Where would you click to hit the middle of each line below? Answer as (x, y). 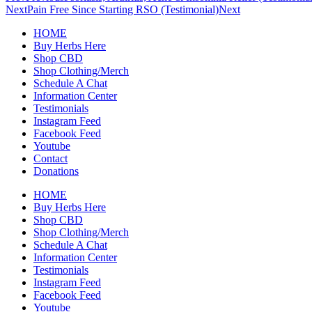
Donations (56, 171)
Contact (50, 158)
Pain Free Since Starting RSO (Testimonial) (123, 9)
